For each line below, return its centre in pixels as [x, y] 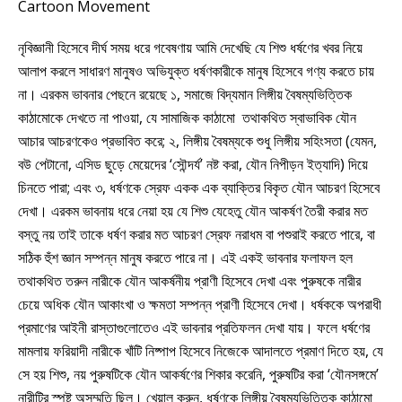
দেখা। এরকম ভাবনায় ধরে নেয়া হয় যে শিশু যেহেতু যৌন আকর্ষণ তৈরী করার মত [193, 210]
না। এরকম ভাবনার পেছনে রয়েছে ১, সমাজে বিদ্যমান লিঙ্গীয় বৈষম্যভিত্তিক [185, 94]
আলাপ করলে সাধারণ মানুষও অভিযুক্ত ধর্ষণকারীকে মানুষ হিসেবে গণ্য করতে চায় [196, 70]
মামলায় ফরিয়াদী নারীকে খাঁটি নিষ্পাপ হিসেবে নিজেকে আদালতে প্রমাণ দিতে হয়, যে [201, 350]
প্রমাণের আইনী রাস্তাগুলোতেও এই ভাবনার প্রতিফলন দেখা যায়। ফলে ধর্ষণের [194, 327]
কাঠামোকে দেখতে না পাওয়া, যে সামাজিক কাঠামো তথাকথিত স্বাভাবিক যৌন [187, 117]
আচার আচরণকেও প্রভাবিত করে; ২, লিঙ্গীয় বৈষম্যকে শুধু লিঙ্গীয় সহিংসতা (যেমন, [197, 140]
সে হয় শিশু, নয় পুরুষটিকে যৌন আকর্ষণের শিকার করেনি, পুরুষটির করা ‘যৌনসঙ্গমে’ [198, 374]
